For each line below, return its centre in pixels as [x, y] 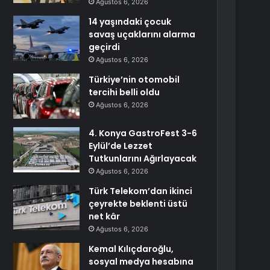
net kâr [105, 216]
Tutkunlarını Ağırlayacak [143, 159]
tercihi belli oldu [124, 92]
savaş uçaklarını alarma [142, 34]
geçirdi [105, 47]
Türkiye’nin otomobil [134, 80]
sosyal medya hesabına [141, 262]
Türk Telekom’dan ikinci [141, 191]
